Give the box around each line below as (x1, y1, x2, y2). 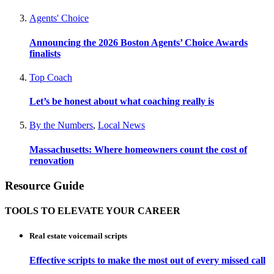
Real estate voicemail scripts (29, 231, 127, 241)
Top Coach (29, 72, 72, 83)
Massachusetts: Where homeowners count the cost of (29, 144, 247, 155)
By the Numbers (29, 120, 93, 131)
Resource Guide (5, 179, 84, 192)
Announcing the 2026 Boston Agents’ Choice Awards (29, 37, 248, 48)
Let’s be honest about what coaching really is (29, 96, 214, 107)
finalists (29, 48, 61, 59)
